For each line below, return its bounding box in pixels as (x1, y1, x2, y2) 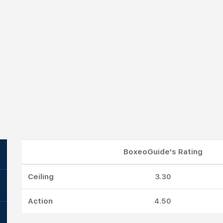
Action (28, 197, 53, 206)
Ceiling (28, 172, 54, 181)
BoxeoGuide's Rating (123, 147, 203, 156)
